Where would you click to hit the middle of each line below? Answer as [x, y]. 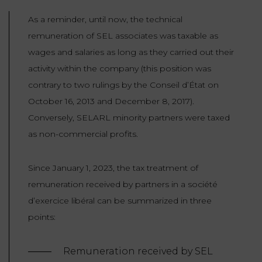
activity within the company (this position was [120, 68]
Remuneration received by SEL [138, 251]
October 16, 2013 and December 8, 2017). [111, 101]
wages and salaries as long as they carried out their [131, 52]
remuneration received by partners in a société [123, 184]
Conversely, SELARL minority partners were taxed [129, 117]
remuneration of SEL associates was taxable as [123, 35]
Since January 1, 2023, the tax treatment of [113, 168]
